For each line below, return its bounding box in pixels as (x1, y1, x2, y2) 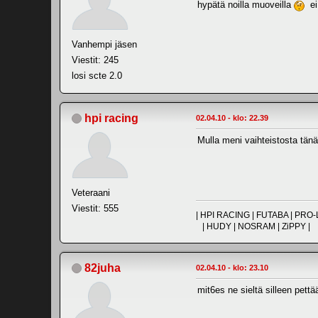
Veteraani (72, 187, 110, 198)
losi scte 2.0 (72, 70, 122, 81)
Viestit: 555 (72, 202, 119, 214)
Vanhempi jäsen (72, 38, 137, 50)
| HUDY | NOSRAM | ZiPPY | (196, 221, 310, 231)
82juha (84, 261, 121, 274)
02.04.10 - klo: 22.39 (196, 113, 268, 122)
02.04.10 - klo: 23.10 (196, 263, 268, 272)
